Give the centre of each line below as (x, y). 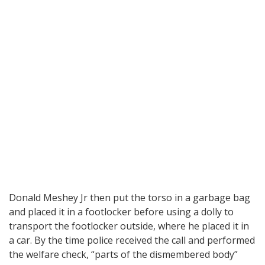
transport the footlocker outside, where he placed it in (129, 226)
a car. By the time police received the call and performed (132, 240)
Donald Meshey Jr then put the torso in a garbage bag (130, 197)
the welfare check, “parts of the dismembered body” (123, 254)
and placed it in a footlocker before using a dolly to (121, 211)
